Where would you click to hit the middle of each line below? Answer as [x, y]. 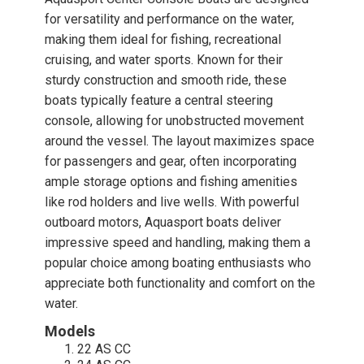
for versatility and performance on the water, [169, 19]
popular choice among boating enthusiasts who [178, 263]
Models [70, 331]
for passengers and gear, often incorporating [171, 161]
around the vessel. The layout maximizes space [180, 141]
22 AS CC [104, 349]
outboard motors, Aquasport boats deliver [163, 222]
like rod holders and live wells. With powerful [172, 202]
